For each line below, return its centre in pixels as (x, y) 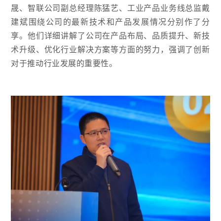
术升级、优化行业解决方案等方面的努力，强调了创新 (110, 49)
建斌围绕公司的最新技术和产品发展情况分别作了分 (110, 21)
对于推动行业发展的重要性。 (64, 63)
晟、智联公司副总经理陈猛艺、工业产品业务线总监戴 (110, 8)
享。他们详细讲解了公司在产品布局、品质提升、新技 (110, 35)
